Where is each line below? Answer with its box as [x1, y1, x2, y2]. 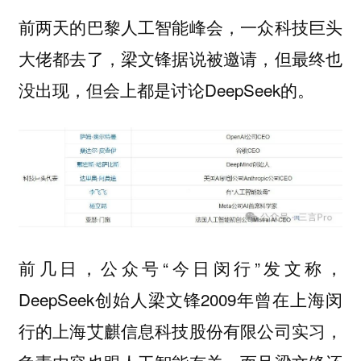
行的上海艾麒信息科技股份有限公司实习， [18, 318, 343, 343]
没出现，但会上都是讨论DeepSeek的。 [18, 77, 314, 102]
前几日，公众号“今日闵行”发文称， [18, 255, 343, 280]
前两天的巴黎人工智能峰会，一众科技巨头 [18, 14, 343, 39]
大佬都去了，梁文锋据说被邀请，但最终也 [18, 45, 343, 70]
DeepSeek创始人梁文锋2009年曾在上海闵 [18, 287, 343, 312]
